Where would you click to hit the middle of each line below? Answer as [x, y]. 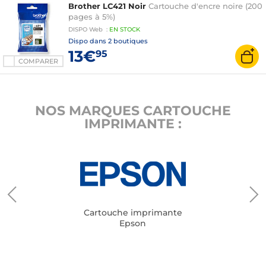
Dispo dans [88, 41]
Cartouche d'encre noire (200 [205, 6]
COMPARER [38, 61]
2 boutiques [128, 41]
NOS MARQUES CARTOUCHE [133, 111]
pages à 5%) [92, 17]
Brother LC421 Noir [107, 6]
